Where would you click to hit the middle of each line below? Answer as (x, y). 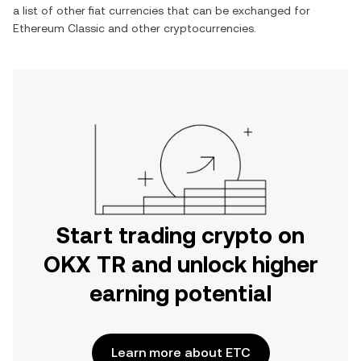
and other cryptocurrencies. (180, 28)
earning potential (180, 293)
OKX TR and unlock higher (180, 264)
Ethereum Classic (59, 28)
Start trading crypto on (180, 235)
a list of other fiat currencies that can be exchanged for (162, 10)
